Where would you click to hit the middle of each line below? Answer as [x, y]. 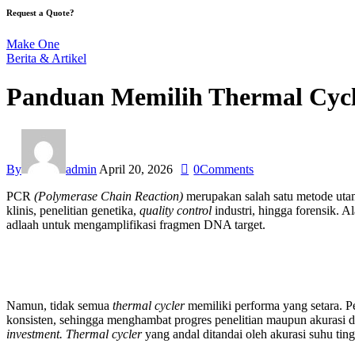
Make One [33, 44]
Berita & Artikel [46, 58]
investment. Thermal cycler [76, 334]
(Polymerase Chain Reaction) [110, 196]
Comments [227, 169]
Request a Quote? [40, 12]
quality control [177, 210]
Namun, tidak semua [59, 305]
